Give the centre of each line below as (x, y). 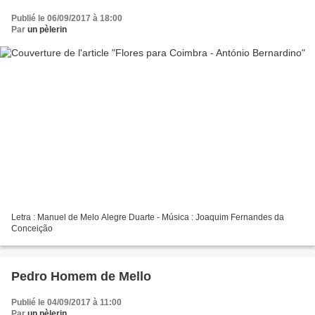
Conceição (32, 229)
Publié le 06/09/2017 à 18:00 (67, 18)
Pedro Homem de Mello (81, 277)
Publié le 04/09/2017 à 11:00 (66, 303)
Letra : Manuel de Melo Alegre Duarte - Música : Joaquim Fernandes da (148, 218)
